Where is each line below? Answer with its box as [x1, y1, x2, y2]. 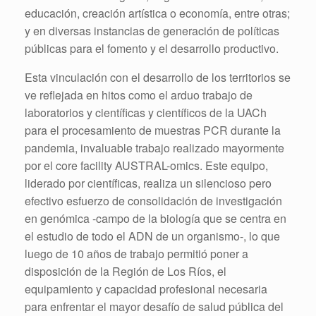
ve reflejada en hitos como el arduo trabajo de [25, 86, 253, 103]
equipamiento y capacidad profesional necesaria [25, 280, 267, 297]
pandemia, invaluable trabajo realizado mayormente [25, 139, 284, 156]
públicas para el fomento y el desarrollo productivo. [25, 39, 281, 56]
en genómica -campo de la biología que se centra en [25, 209, 286, 226]
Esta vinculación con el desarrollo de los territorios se [25, 68, 291, 85]
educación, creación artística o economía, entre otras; [25, 4, 290, 21]
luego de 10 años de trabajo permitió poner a [25, 245, 248, 262]
